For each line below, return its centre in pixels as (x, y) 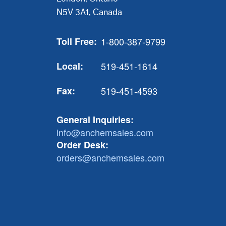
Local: (70, 66)
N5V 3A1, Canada (89, 12)
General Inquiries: (95, 120)
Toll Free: (76, 41)
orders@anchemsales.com (110, 157)
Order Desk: (82, 145)
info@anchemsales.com (105, 132)
